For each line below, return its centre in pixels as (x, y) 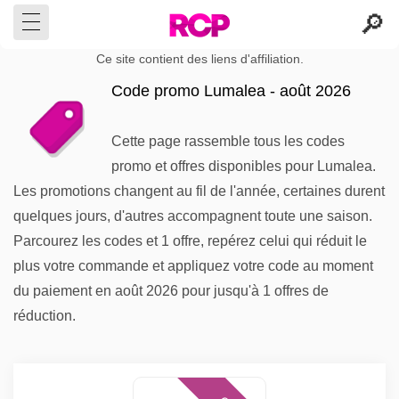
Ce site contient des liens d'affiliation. (199, 59)
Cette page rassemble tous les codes (228, 141)
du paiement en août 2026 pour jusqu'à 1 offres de (171, 291)
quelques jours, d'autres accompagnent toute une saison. (193, 216)
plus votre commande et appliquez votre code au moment (193, 266)
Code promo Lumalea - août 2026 (231, 91)
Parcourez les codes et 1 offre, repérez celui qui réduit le (190, 241)
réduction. (45, 316)
